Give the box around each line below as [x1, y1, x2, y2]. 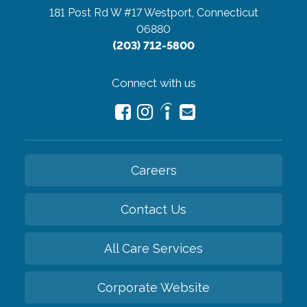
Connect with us [111, 76, 196, 90]
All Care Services [104, 241, 203, 256]
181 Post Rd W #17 [49, 6, 142, 20]
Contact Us [121, 202, 186, 217]
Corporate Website [97, 280, 210, 295]
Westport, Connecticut [143, 6, 258, 20]
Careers [130, 163, 177, 178]
